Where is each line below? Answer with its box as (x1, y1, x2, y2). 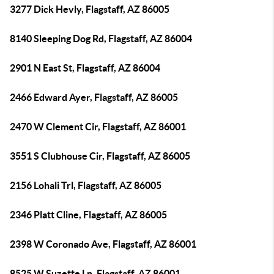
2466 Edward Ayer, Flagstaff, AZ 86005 (10, 92, 178, 103)
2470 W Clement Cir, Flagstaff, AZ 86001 (10, 121, 186, 132)
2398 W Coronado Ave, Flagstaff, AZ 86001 (10, 239, 196, 250)
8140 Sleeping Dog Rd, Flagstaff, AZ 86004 (10, 33, 192, 44)
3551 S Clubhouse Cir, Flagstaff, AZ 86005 (10, 150, 190, 161)
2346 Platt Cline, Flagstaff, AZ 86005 (10, 209, 167, 220)
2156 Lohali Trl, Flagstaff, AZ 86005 (10, 180, 161, 191)
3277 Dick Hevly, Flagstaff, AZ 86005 (10, 4, 169, 15)
